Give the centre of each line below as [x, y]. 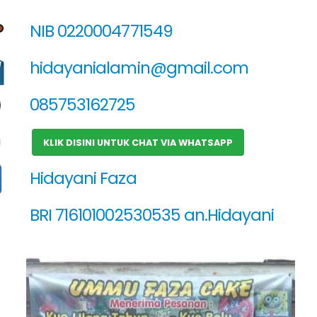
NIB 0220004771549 [99, 31]
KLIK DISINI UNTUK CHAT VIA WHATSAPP [138, 142]
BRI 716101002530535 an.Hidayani [150, 215]
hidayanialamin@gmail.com [137, 68]
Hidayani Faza [81, 178]
